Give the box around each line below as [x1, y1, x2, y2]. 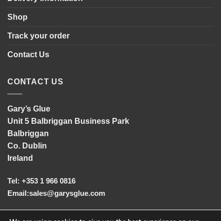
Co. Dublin [7, 141, 47, 150]
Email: [7, 188, 29, 197]
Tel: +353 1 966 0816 [7, 176, 75, 185]
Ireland [7, 153, 33, 162]
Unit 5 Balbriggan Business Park [7, 116, 129, 125]
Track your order [7, 32, 70, 40]
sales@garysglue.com [29, 188, 105, 197]
